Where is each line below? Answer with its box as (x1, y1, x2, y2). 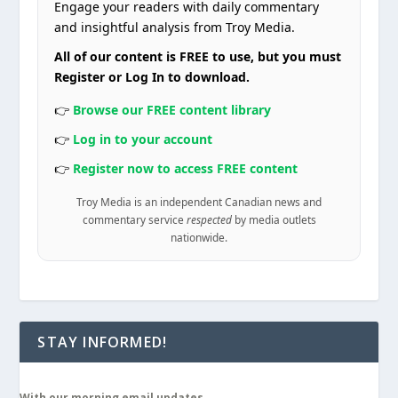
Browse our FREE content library (73, 100, 272, 118)
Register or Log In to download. (54, 68, 251, 85)
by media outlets (231, 211, 316, 227)
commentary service (82, 211, 187, 227)
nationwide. (171, 229, 227, 244)
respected (186, 211, 232, 227)
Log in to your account (73, 130, 213, 147)
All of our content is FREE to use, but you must (54, 47, 342, 65)
